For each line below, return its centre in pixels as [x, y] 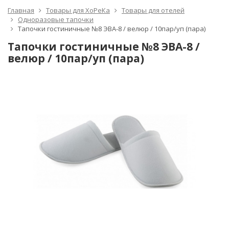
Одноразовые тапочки [56, 20]
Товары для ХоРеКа [78, 10]
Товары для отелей [153, 10]
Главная [21, 10]
